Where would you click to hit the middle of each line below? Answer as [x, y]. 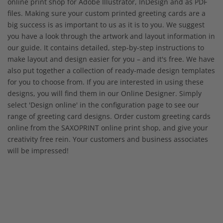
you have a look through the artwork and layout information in [111, 36]
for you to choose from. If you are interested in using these [106, 82]
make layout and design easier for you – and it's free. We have [111, 59]
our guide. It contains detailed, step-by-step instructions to [106, 47]
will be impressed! [38, 150]
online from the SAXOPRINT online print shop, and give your [108, 127]
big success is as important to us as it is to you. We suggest [106, 24]
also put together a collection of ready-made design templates [111, 70]
